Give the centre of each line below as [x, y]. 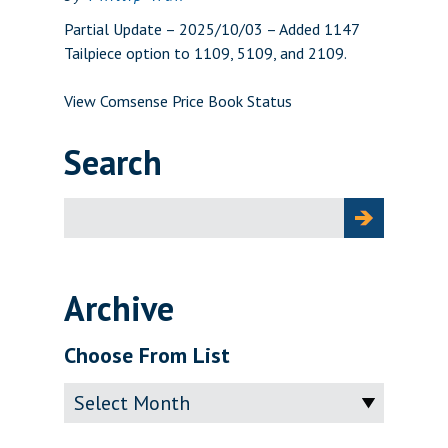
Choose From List [147, 355]
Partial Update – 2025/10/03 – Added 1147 [211, 29]
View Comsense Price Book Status [178, 101]
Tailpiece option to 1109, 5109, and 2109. [205, 53]
